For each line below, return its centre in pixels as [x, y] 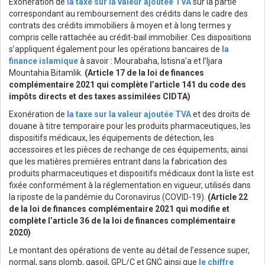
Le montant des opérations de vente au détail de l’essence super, [129, 251]
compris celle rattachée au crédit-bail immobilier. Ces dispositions [130, 38]
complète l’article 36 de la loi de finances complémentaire [122, 221]
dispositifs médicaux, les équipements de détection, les [112, 138]
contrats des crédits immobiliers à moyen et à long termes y [120, 26]
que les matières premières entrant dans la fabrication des [118, 162]
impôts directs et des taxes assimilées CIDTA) [100, 97]
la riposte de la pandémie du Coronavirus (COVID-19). [108, 197]
